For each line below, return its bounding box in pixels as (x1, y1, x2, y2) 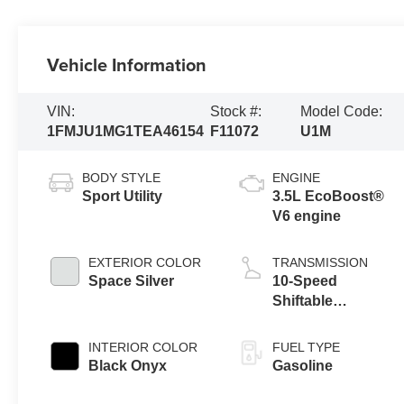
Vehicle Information (47, 50, 207, 78)
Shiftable (272, 292, 334, 308)
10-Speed (272, 272, 338, 289)
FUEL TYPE (272, 339, 341, 354)
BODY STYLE (82, 170, 161, 185)
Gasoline (272, 357, 334, 373)
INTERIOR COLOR (88, 339, 198, 354)
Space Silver (88, 272, 175, 289)
